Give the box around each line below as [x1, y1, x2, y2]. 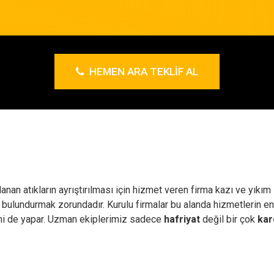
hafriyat [164, 213, 200, 225]
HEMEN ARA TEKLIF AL [87, 65, 198, 78]
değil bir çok [200, 213, 257, 225]
